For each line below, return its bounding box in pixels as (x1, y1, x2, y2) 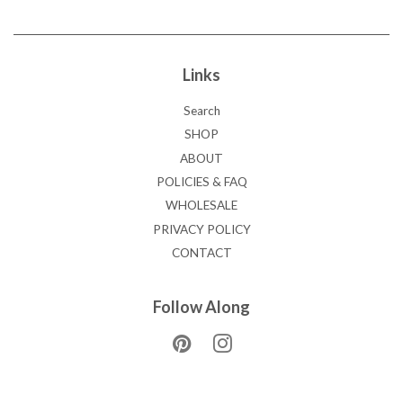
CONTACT (171, 246, 232, 261)
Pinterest (191, 335, 242, 350)
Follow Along (153, 296, 250, 317)
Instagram (231, 335, 286, 350)
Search (183, 103, 220, 118)
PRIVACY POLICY (152, 221, 251, 237)
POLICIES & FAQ (156, 175, 247, 190)
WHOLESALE (166, 198, 237, 213)
